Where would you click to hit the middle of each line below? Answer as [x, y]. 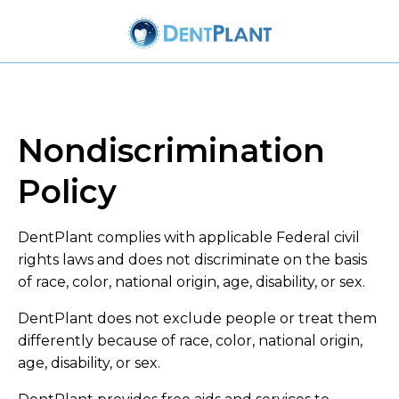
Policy [67, 191]
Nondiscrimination [171, 150]
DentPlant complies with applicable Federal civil [189, 237]
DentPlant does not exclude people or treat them [197, 318]
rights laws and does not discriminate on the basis [192, 259]
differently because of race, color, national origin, [190, 340]
